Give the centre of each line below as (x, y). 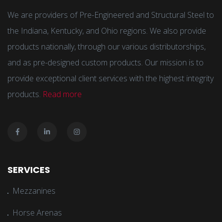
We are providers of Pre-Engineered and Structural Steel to (111, 15)
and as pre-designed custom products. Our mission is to (106, 62)
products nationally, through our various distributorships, (107, 47)
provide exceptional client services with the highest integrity (111, 78)
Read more (62, 94)
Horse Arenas (37, 213)
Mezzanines (34, 191)
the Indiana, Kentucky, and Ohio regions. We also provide (107, 31)
